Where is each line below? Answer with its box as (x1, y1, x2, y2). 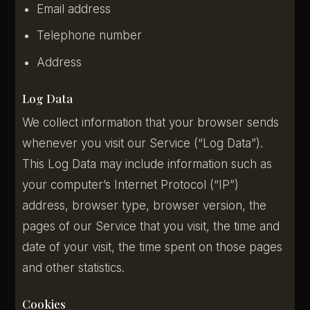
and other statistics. (22, 260, 125, 275)
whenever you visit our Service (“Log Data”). (22, 136, 264, 150)
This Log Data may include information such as (22, 156, 273, 171)
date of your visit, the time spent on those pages (22, 239, 283, 254)
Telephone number (36, 28, 142, 43)
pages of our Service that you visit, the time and (22, 219, 280, 233)
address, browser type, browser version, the (22, 198, 267, 212)
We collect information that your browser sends (22, 115, 280, 129)
